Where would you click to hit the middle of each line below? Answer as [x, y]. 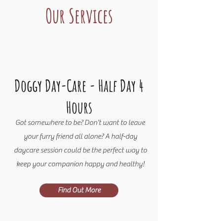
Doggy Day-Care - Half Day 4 [79, 85]
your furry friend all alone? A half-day [80, 136]
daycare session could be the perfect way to [80, 150]
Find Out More [79, 190]
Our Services [79, 16]
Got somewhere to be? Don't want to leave [80, 123]
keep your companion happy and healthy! [80, 164]
